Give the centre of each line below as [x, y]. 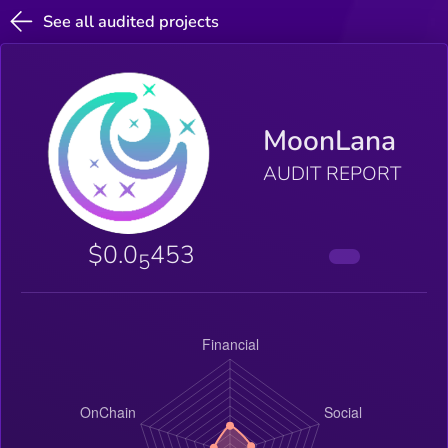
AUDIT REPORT [331, 174]
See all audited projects [131, 21]
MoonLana [329, 141]
